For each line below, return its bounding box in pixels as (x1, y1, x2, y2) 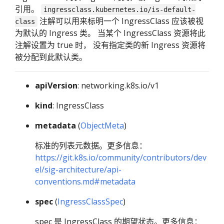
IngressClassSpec (57, 196, 123, 207)
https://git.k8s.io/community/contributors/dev (35, 152, 206, 163)
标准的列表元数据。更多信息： (35, 140, 147, 151)
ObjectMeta (80, 120, 124, 131)
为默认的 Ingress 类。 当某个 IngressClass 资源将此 (15, 27, 205, 38)
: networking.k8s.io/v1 (77, 80, 159, 91)
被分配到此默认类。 (15, 51, 87, 62)
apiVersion (35, 80, 77, 91)
